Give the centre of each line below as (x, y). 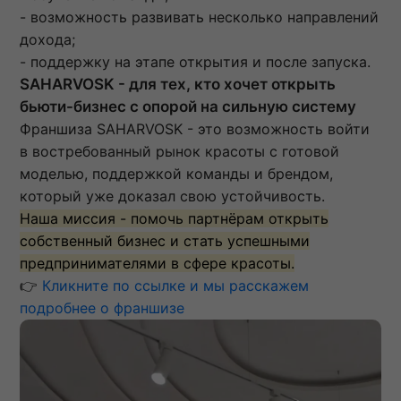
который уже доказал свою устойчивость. (172, 196)
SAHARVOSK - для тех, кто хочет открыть (178, 85)
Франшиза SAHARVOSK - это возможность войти (195, 129)
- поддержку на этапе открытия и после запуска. (195, 62)
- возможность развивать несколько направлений (199, 17)
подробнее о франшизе (102, 308)
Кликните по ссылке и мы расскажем (175, 286)
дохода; (47, 40)
